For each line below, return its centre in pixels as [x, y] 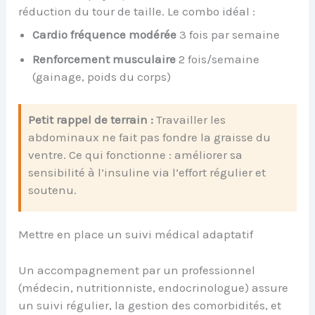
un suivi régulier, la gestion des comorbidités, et [150, 305]
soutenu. [53, 189]
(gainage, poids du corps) [102, 77]
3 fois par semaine [229, 35]
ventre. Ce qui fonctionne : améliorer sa [136, 154]
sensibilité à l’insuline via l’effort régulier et [147, 172]
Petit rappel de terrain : [91, 119]
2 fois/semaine [218, 59]
